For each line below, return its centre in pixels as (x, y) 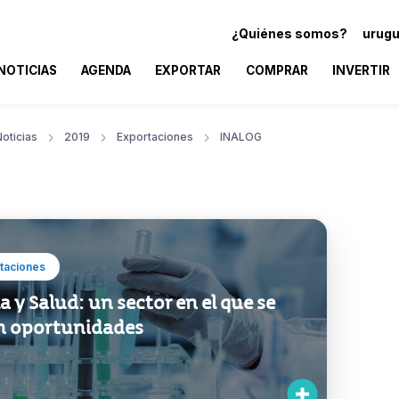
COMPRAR (277, 70)
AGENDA (106, 70)
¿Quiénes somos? (289, 33)
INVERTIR (361, 70)
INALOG (241, 136)
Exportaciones (155, 136)
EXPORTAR (188, 70)
